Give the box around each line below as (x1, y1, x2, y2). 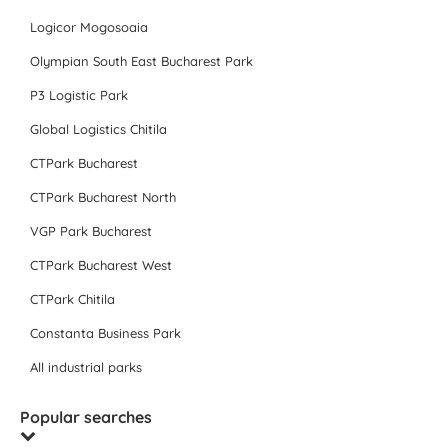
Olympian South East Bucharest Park (30, 53, 253, 69)
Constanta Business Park (30, 325, 181, 341)
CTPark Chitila (30, 291, 115, 307)
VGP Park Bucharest (30, 223, 152, 239)
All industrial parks (30, 359, 142, 375)
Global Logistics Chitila (30, 121, 167, 137)
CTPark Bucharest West (30, 257, 172, 273)
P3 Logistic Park (30, 87, 128, 103)
